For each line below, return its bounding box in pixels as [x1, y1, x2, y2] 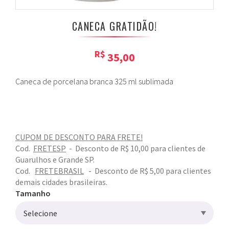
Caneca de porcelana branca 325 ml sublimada [15, 76, 173, 87]
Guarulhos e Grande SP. [15, 154, 96, 165]
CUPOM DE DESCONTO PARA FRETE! [15, 132, 143, 143]
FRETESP [33, 143, 66, 154]
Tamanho [15, 188, 51, 199]
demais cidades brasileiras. [15, 177, 107, 188]
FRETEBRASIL [35, 166, 84, 176]
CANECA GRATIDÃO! [72, 18, 157, 34]
